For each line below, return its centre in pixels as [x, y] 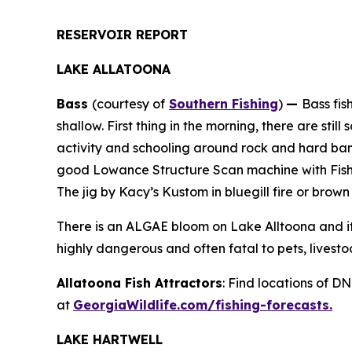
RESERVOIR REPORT [124, 35]
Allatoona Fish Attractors [139, 283]
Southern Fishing [224, 104]
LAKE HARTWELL [112, 339]
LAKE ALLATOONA [115, 69]
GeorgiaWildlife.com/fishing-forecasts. [203, 305]
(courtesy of [128, 104]
